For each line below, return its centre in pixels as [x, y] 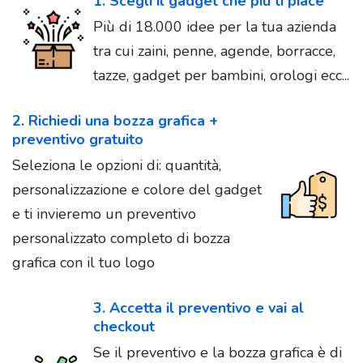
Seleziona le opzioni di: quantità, [117, 165]
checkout [124, 326]
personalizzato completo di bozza [121, 238]
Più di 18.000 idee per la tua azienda [215, 26]
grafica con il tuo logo [83, 262]
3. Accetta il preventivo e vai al [199, 307]
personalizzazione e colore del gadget [137, 189]
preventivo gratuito [78, 139]
